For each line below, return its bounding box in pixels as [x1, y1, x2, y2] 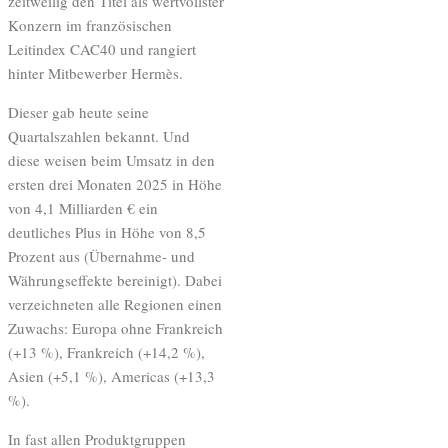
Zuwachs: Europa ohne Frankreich [8, 317, 223, 338]
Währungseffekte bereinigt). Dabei [8, 269, 222, 290]
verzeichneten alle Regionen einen [8, 293, 222, 314]
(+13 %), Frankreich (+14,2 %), [8, 341, 205, 362]
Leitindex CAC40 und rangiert [8, 38, 196, 59]
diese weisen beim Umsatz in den [8, 149, 215, 170]
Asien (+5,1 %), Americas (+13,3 [8, 365, 215, 386]
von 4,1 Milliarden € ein [8, 197, 158, 218]
